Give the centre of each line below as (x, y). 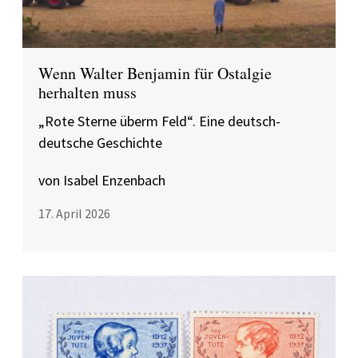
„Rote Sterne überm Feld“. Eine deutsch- (159, 121)
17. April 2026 (74, 213)
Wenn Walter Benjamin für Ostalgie (155, 73)
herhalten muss (88, 92)
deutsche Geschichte (100, 143)
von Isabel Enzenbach (102, 180)
